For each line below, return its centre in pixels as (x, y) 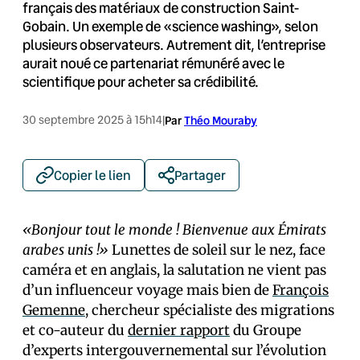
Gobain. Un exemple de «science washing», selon (170, 26)
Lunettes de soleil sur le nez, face (217, 250)
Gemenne (54, 310)
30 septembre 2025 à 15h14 (92, 120)
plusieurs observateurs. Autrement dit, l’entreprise (174, 45)
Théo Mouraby (221, 120)
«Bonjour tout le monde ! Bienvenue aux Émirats (174, 230)
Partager (200, 175)
